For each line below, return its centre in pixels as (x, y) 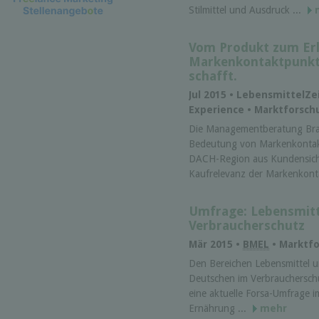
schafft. (213, 75)
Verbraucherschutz (247, 225)
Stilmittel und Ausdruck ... (246, 10)
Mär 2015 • (216, 245)
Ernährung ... (219, 309)
